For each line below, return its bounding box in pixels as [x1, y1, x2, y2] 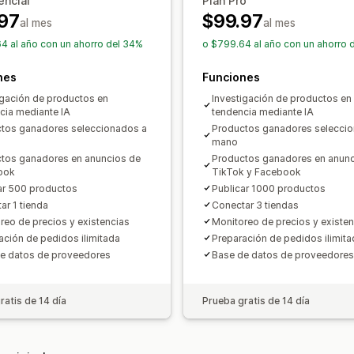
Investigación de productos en [212, 92, 352, 104]
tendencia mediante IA [212, 105, 314, 118]
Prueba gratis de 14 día [202, 294, 310, 307]
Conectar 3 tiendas [212, 198, 299, 211]
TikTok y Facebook [212, 165, 301, 178]
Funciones [202, 70, 260, 84]
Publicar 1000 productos [212, 182, 326, 194]
